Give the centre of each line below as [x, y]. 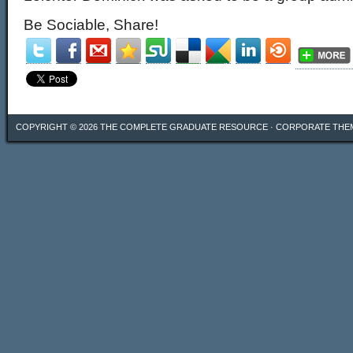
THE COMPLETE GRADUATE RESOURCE [184, 127]
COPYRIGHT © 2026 [58, 127]
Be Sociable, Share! [91, 25]
